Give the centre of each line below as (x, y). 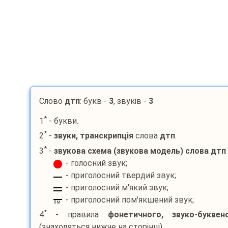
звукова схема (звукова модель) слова (131, 151)
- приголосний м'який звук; (117, 187)
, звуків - (131, 101)
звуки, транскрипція (93, 136)
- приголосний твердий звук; (121, 175)
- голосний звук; (96, 163)
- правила (77, 215)
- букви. (62, 121)
